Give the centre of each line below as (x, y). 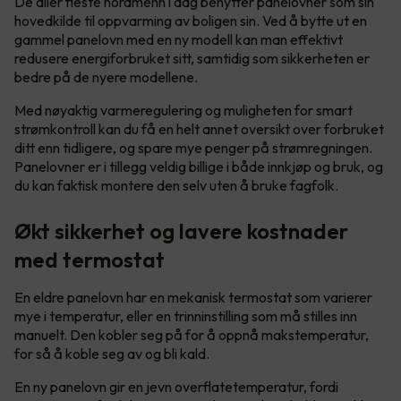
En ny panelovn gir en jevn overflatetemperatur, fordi (176, 387)
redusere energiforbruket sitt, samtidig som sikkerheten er (192, 59)
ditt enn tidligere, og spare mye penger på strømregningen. (193, 148)
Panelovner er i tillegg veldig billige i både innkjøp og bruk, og (199, 167)
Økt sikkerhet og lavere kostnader (181, 231)
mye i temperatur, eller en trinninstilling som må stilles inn (186, 316)
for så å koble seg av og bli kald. (113, 354)
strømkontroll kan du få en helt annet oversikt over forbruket (199, 129)
